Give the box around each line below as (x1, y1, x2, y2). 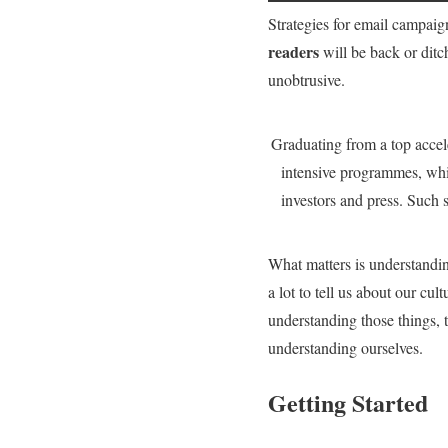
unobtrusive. (268, 69, 345, 91)
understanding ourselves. (268, 337, 428, 359)
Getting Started (268, 384, 428, 420)
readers (268, 40, 319, 64)
